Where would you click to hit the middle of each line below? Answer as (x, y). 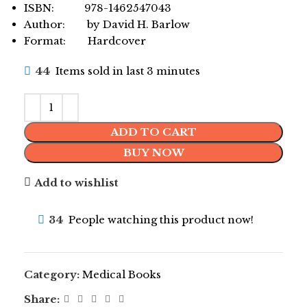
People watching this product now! (161, 220)
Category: (52, 274)
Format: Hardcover (85, 41)
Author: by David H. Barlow (107, 24)
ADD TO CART (153, 132)
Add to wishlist (76, 182)
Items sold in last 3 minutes (128, 71)
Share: (42, 299)
